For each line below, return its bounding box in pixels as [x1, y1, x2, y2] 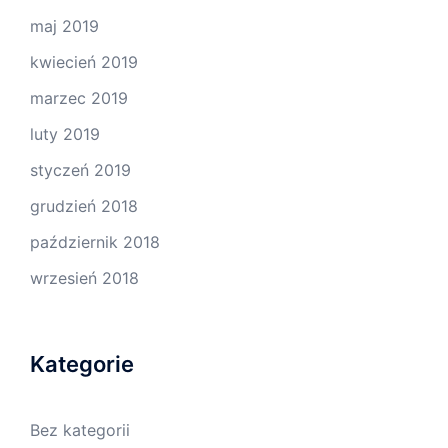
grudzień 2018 [30, 196, 138, 217]
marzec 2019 [30, 88, 128, 109]
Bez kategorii [30, 420, 130, 441]
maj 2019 [30, 16, 99, 37]
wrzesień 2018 [30, 268, 139, 289]
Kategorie [30, 351, 134, 378]
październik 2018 [30, 232, 160, 253]
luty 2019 [30, 124, 100, 145]
